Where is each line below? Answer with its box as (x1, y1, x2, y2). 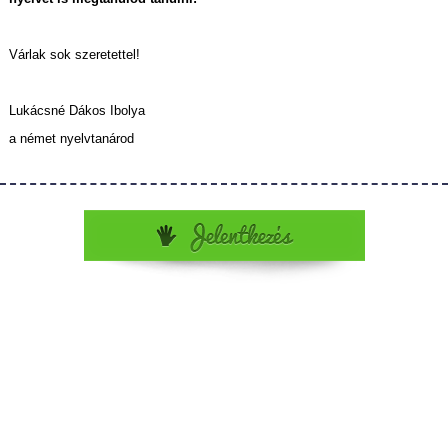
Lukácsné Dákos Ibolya (8, 103, 149, 119)
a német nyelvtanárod (8, 131, 138, 147)
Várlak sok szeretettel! (8, 47, 140, 63)
